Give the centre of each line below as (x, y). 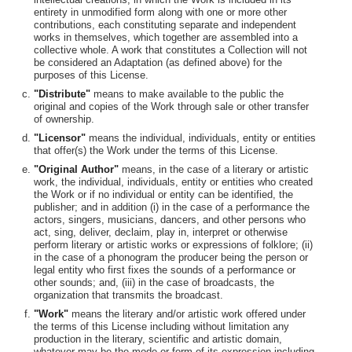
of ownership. (64, 119)
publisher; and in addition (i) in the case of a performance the (172, 207)
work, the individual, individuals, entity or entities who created (173, 181)
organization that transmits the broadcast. (128, 295)
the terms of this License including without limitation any (161, 326)
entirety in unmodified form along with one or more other (160, 12)
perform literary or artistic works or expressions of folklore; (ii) (173, 244)
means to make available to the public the (189, 93)
